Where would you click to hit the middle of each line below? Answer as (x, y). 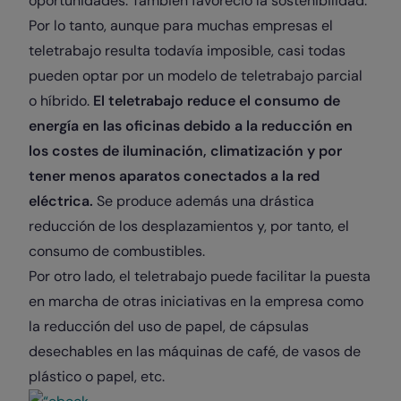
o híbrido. (61, 101)
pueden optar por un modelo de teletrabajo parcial (196, 76)
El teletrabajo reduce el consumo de (217, 101)
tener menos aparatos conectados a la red (174, 176)
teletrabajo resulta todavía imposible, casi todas (187, 51)
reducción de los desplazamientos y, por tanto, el (189, 226)
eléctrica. (61, 201)
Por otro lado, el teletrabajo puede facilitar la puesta (200, 276)
